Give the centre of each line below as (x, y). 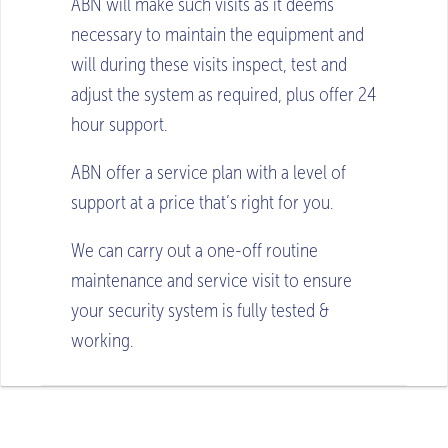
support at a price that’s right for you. (202, 202)
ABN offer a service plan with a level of (208, 172)
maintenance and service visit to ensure (211, 280)
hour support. (119, 124)
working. (102, 340)
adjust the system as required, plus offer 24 (223, 94)
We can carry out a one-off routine (194, 250)
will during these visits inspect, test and (209, 64)
